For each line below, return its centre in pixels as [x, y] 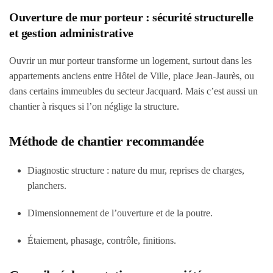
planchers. [47, 186]
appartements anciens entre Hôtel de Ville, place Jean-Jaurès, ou [132, 76]
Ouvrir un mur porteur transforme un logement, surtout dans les [130, 61]
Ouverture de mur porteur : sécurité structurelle [131, 17]
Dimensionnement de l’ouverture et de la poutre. [120, 213]
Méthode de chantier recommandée [107, 141]
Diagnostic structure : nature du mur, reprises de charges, [136, 170]
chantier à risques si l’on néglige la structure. [94, 106]
